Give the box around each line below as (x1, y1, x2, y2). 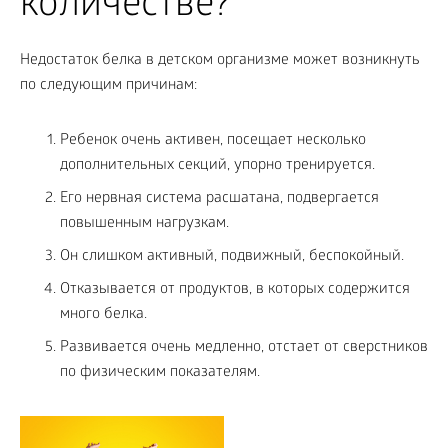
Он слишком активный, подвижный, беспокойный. (60, 247, 404, 266)
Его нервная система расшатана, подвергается (60, 189, 379, 208)
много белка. (60, 305, 147, 324)
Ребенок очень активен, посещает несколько (60, 131, 366, 150)
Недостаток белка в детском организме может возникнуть (20, 51, 420, 70)
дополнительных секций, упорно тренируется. (60, 156, 375, 175)
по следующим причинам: (20, 76, 197, 95)
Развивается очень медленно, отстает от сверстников (60, 338, 428, 357)
